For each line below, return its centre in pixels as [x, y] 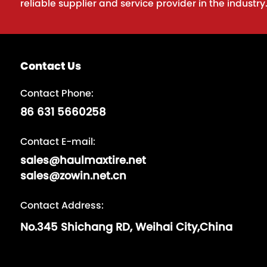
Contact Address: [62, 205]
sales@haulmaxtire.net [83, 160]
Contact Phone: [57, 93]
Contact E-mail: [58, 142]
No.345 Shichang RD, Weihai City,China [126, 227]
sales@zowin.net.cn [73, 176]
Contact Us [50, 66]
